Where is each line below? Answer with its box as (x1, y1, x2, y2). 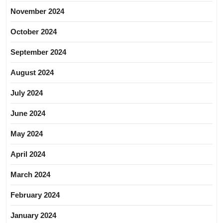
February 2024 (10, 191, 60, 200)
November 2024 (10, 7, 64, 16)
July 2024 (10, 89, 43, 98)
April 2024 (10, 150, 45, 159)
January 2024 (10, 211, 56, 220)
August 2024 (10, 68, 54, 77)
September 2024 (10, 48, 66, 57)
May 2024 (10, 129, 43, 138)
